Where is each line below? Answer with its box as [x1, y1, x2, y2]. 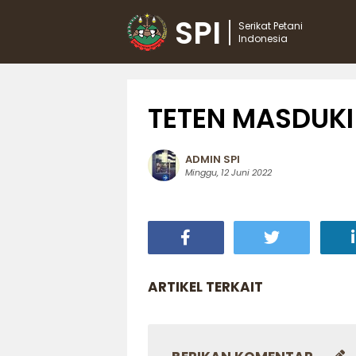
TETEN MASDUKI [147, 99, 354, 137]
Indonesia [238, 32, 288, 45]
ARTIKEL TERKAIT [147, 277, 263, 296]
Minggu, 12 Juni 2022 [184, 165, 272, 179]
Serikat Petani [238, 19, 303, 33]
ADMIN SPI [184, 151, 240, 167]
